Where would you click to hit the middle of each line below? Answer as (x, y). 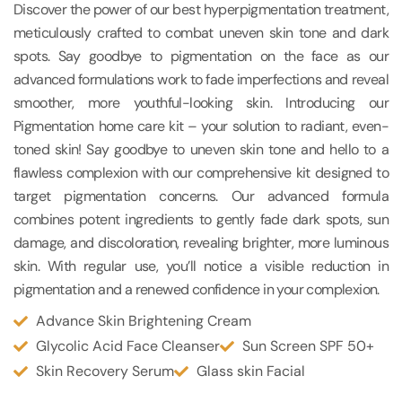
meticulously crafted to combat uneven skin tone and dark (201, 33)
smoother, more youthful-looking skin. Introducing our (201, 103)
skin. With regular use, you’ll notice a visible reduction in (201, 267)
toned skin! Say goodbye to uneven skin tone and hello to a (201, 150)
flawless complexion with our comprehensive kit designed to (201, 173)
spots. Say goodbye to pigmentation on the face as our (201, 57)
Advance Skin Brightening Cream (144, 321)
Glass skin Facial (251, 371)
